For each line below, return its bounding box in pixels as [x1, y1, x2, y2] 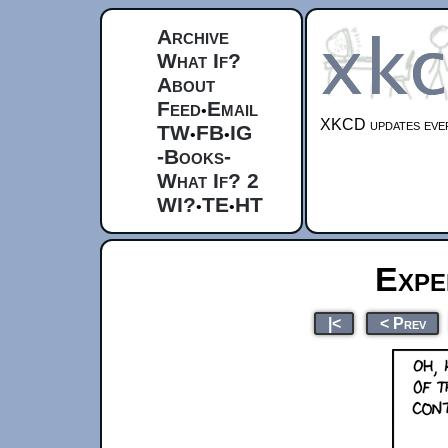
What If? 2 [157, 169, 259, 192]
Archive [157, 25, 229, 48]
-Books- [157, 145, 231, 168]
